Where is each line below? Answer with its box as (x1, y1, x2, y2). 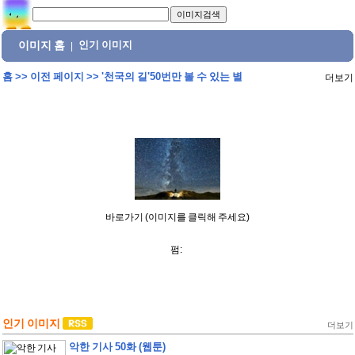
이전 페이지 (29, 71, 84, 82)
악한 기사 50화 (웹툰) (68, 341, 166, 353)
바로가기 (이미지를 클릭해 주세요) (105, 212, 250, 223)
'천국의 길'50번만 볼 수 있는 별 (101, 71, 242, 82)
